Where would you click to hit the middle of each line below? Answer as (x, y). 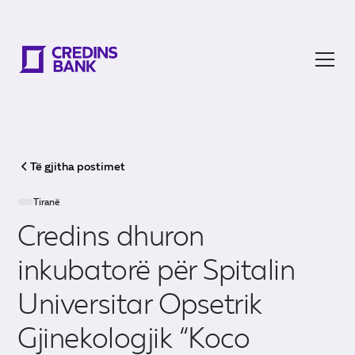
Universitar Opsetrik (140, 304)
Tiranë (47, 202)
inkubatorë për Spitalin (157, 270)
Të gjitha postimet (78, 166)
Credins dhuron (111, 236)
